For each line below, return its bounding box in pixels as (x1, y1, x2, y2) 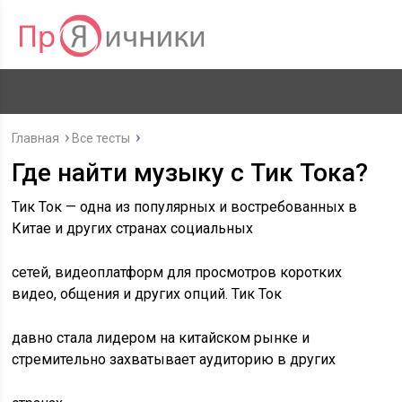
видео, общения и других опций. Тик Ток (12, 285, 283, 302)
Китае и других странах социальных (12, 220, 254, 237)
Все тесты (72, 131, 131, 145)
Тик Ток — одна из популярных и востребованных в (12, 198, 358, 215)
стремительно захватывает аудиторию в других (12, 351, 336, 368)
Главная (12, 131, 60, 145)
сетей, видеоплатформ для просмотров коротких (12, 264, 343, 281)
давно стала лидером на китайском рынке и (12, 329, 310, 346)
